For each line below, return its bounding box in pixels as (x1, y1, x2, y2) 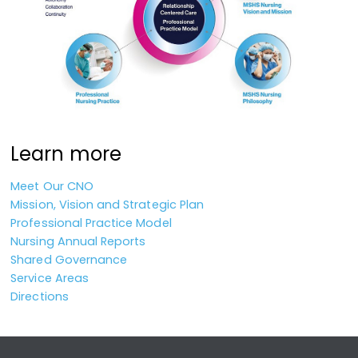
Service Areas (10, 269, 89, 286)
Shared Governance (10, 251, 128, 268)
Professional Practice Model (10, 214, 172, 231)
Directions (10, 288, 69, 304)
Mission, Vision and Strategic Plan (10, 196, 204, 213)
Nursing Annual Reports (10, 233, 146, 249)
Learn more (10, 141, 121, 168)
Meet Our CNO (10, 177, 93, 194)
